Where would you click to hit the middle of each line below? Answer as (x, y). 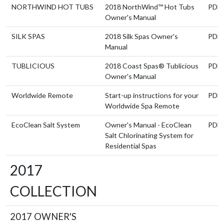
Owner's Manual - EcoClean (148, 124)
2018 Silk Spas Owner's (141, 36)
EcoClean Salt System (46, 124)
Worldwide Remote (42, 95)
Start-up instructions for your (152, 95)
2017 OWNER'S (43, 216)
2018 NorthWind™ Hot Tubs (150, 6)
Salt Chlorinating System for (149, 135)
